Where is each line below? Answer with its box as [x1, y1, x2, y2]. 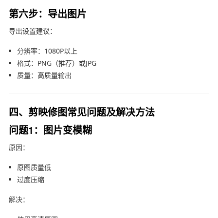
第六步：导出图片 [8, 6, 87, 20]
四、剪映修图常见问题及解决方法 [8, 104, 155, 119]
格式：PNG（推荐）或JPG [17, 58, 96, 68]
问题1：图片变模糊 [8, 122, 92, 137]
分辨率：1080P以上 [17, 46, 77, 55]
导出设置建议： [8, 26, 56, 36]
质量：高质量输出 [17, 70, 72, 80]
